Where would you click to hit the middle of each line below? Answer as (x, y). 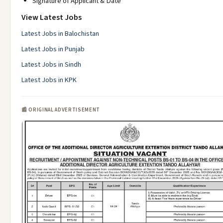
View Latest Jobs (52, 17)
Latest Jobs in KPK (49, 80)
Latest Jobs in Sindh (51, 65)
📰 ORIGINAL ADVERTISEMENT (61, 110)
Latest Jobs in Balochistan (60, 34)
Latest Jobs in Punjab (53, 49)
